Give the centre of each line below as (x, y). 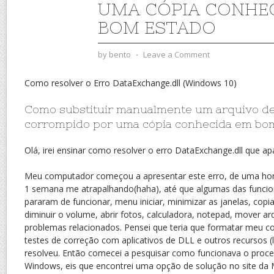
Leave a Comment (176, 54)
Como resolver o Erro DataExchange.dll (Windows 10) (131, 83)
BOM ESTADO (157, 28)
